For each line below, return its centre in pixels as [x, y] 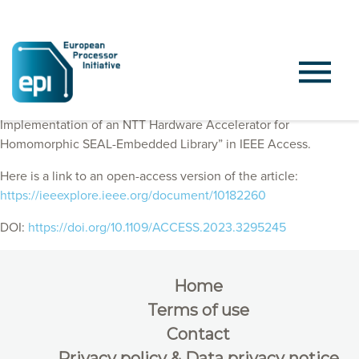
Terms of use [198, 310]
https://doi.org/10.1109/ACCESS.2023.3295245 [157, 228]
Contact [198, 334]
